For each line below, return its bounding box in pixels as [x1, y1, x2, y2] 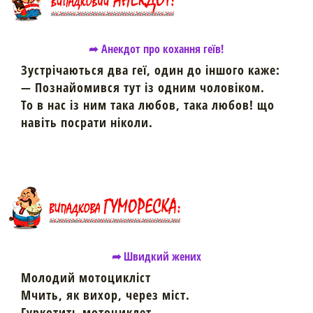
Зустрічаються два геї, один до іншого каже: [21, 61, 280, 78]
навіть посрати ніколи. [21, 114, 153, 131]
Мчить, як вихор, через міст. [21, 286, 190, 303]
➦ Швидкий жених [111, 249, 202, 264]
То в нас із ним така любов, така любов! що [21, 96, 275, 113]
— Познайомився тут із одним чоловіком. [21, 79, 265, 96]
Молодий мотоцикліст [21, 269, 151, 286]
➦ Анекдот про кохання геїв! [89, 41, 224, 57]
